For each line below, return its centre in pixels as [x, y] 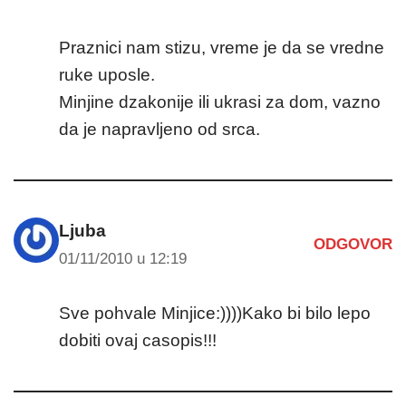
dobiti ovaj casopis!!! [138, 340]
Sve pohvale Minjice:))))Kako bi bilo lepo [215, 313]
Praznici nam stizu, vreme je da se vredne [222, 47]
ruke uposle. [107, 74]
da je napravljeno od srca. [159, 129]
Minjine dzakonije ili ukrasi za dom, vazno [220, 101]
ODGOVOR [353, 245]
